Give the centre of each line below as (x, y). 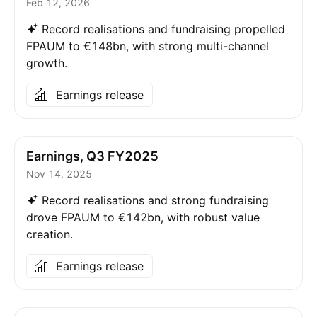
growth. (47, 63)
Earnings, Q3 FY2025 (92, 156)
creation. (50, 234)
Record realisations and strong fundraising (155, 200)
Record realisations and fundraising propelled (163, 29)
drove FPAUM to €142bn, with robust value (143, 217)
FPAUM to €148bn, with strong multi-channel (148, 46)
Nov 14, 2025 (59, 174)
